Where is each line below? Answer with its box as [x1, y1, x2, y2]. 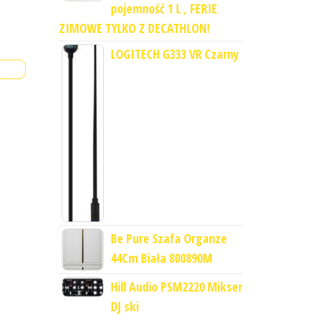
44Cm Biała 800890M [110, 250, 212, 267]
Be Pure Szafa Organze [110, 230, 227, 247]
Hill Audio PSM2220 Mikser [110, 278, 243, 296]
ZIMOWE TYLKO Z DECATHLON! [58, 20, 210, 37]
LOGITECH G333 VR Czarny [110, 46, 239, 63]
